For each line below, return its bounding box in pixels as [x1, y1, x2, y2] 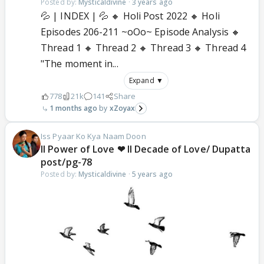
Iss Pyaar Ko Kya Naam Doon [41, 131, 146, 142]
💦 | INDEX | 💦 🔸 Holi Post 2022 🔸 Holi [41, 9, 220, 23]
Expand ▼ [129, 75, 163, 86]
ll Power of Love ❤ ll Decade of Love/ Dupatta [41, 143, 251, 156]
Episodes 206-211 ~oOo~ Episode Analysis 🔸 [41, 25, 241, 39]
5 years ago [131, 169, 173, 180]
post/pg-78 [41, 156, 92, 169]
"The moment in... [41, 57, 118, 71]
